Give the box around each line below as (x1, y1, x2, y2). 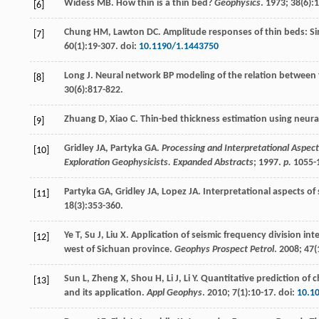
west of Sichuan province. (64, 244, 174, 255)
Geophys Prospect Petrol (174, 244, 274, 255)
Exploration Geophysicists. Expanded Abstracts (64, 157, 253, 168)
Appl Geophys (147, 287, 202, 298)
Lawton (113, 26, 145, 38)
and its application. (64, 287, 147, 298)
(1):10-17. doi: (237, 287, 297, 298)
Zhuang (64, 113, 96, 125)
